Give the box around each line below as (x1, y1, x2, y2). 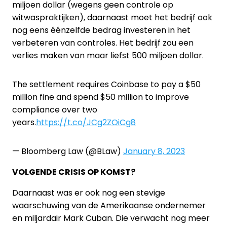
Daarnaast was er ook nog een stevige (12, 187, 165, 199)
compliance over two (12, 104, 97, 116)
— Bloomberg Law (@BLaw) (12, 145, 123, 157)
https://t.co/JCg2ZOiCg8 (36, 117, 136, 128)
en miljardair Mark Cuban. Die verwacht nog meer (12, 212, 210, 224)
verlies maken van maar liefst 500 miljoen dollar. (12, 50, 204, 61)
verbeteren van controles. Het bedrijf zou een (12, 37, 194, 49)
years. (12, 117, 36, 128)
